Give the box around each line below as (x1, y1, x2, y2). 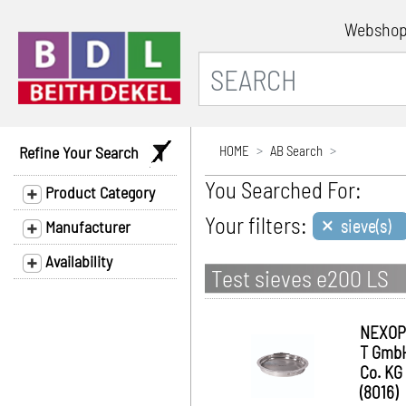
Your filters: (205, 211, 307, 238)
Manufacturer (42, 217, 130, 237)
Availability (42, 251, 112, 271)
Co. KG (360, 362, 402, 382)
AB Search (270, 142, 323, 159)
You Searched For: (205, 176, 362, 203)
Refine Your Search (19, 142, 150, 162)
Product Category (42, 182, 155, 202)
